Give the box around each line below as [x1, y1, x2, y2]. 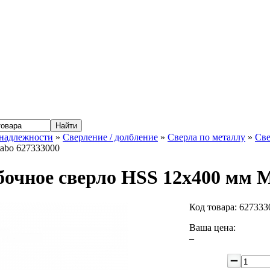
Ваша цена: [189, 222, 236, 233]
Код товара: [189, 201, 239, 212]
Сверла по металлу [168, 132, 245, 142]
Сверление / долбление [63, 132, 158, 142]
